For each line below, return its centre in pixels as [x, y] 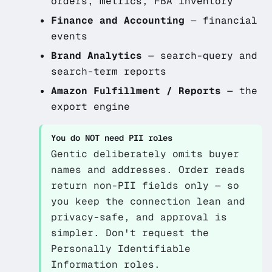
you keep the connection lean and [148, 201]
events [69, 36]
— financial [221, 20]
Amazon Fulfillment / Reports [136, 91]
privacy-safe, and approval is [139, 217]
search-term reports [109, 71]
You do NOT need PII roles [112, 138]
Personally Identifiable [121, 249]
